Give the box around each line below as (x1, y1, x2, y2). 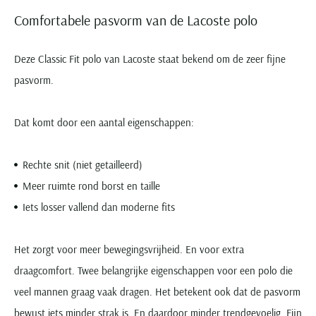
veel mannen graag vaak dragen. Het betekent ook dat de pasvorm (14, 285, 300, 299)
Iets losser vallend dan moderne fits (23, 200, 175, 214)
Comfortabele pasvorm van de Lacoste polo (14, 11, 257, 30)
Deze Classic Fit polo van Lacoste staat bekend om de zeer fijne (14, 52, 286, 66)
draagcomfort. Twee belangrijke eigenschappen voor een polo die (14, 264, 293, 278)
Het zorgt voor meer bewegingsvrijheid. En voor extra (14, 243, 244, 257)
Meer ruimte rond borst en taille (23, 179, 160, 193)
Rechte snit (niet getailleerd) (23, 158, 142, 172)
